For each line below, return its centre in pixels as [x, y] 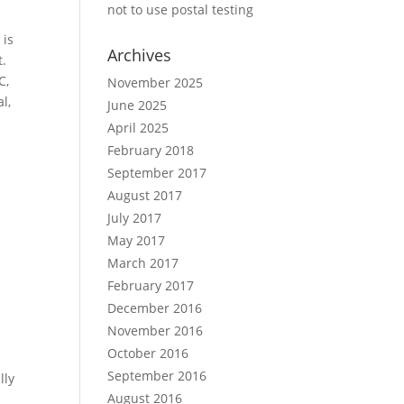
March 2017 [143, 263]
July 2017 [135, 218]
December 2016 [155, 308]
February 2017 [151, 285]
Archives [140, 55]
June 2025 [138, 105]
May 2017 [137, 240]
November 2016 [156, 331]
